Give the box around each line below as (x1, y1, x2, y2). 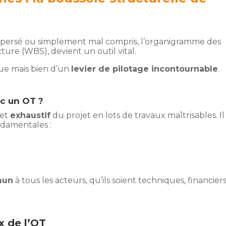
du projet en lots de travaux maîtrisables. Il (50, 110, 225, 121)
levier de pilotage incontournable (71, 64, 218, 74)
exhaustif (10, 110, 51, 121)
